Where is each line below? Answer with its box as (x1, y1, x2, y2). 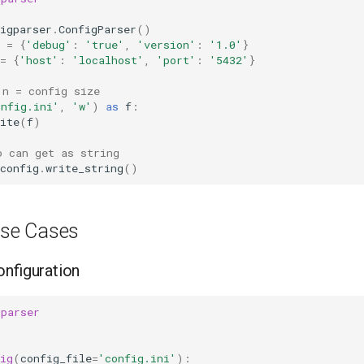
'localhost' (72, 52, 144, 67)
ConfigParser (58, 21, 136, 37)
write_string (45, 160, 123, 175)
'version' (137, 37, 196, 52)
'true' (85, 37, 124, 52)
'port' (157, 52, 196, 67)
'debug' (26, 37, 71, 52)
